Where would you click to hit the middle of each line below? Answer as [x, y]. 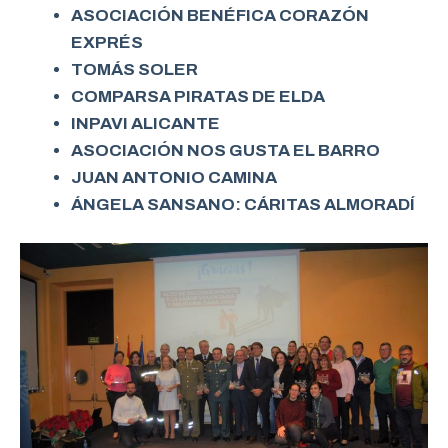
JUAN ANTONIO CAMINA [174, 177]
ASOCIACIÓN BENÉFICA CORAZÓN [220, 15]
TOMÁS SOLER [134, 69]
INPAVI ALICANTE [145, 123]
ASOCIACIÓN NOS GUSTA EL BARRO [225, 150]
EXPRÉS [107, 42]
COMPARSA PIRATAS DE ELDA [198, 96]
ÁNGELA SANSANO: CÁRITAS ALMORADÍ [243, 204]
